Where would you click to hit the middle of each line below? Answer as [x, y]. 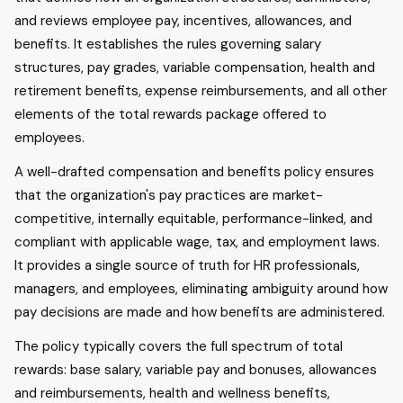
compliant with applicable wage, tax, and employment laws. [197, 242]
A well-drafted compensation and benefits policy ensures [194, 172]
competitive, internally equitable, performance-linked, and [193, 219]
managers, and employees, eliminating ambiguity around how [201, 289]
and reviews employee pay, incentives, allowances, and [183, 21]
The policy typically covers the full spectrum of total [179, 346]
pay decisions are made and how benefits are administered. [200, 312]
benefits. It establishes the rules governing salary [168, 44]
